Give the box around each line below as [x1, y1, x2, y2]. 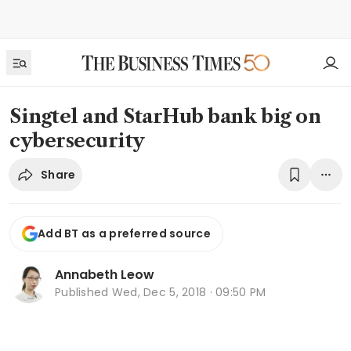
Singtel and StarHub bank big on [9, 105, 321, 128]
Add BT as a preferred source [38, 226, 211, 242]
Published [55, 284, 112, 301]
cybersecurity [9, 129, 145, 152]
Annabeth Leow [55, 266, 154, 284]
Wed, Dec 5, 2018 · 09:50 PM [111, 284, 266, 301]
